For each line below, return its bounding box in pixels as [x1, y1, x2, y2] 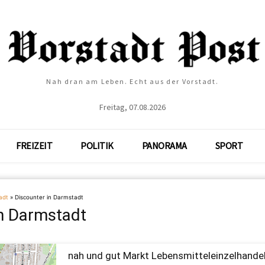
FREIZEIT [16, 140, 52, 151]
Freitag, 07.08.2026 [99, 102, 166, 112]
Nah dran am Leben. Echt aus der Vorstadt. [46, 77, 219, 86]
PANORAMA [141, 140, 187, 151]
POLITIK [80, 140, 114, 151]
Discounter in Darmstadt [15, 194, 83, 201]
